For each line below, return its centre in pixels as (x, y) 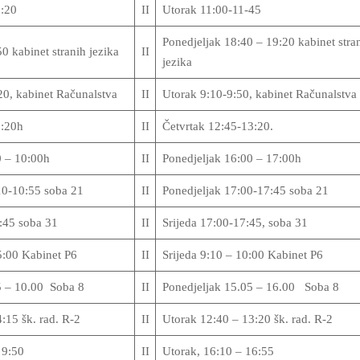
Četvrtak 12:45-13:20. (217, 126)
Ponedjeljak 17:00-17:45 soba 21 (245, 190)
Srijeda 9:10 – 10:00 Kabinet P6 (242, 255)
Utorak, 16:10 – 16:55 (218, 351)
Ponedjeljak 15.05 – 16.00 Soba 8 (250, 287)
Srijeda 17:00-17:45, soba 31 (235, 223)
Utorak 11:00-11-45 (211, 10)
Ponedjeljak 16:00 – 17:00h (231, 158)
